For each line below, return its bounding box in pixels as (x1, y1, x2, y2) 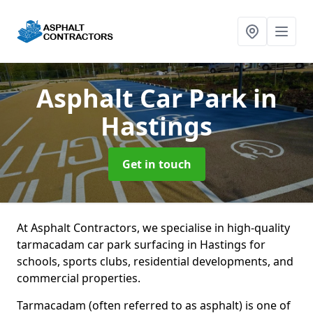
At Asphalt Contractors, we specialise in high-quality (17, 220, 290, 235)
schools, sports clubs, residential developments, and (17, 254, 293, 269)
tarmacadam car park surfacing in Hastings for (17, 237, 265, 252)
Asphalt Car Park (36, 81, 253, 115)
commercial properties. (17, 270, 143, 286)
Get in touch (122, 156, 191, 172)
